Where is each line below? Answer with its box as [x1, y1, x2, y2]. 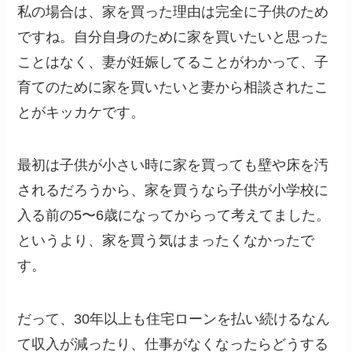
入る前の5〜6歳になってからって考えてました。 [17, 207, 331, 224]
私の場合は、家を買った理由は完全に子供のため [17, 3, 329, 20]
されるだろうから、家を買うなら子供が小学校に [17, 182, 329, 199]
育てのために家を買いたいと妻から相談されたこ [17, 79, 329, 95]
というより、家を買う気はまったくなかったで [17, 233, 315, 249]
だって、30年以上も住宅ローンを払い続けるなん [17, 311, 331, 328]
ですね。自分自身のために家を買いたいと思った [17, 28, 329, 45]
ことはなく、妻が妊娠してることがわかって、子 [17, 53, 329, 70]
